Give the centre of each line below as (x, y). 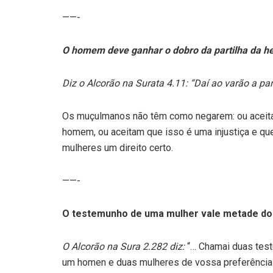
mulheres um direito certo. (118, 148)
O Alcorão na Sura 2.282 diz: (125, 247)
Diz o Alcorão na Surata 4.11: (126, 83)
